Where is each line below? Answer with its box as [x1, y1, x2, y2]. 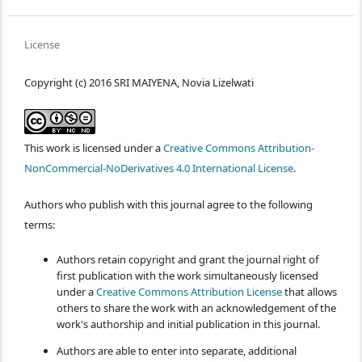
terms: [24, 217, 55, 232]
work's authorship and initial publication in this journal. [57, 316, 320, 331]
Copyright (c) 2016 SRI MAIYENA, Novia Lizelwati [24, 74, 254, 90]
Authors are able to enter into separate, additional [57, 343, 297, 358]
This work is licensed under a [24, 140, 163, 155]
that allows [282, 284, 337, 299]
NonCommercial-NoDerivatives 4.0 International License [24, 160, 293, 175]
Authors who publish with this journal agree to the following [24, 196, 313, 212]
